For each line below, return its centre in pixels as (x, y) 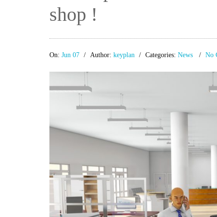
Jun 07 (70, 55)
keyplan (124, 55)
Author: (102, 55)
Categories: (162, 55)
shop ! (73, 14)
